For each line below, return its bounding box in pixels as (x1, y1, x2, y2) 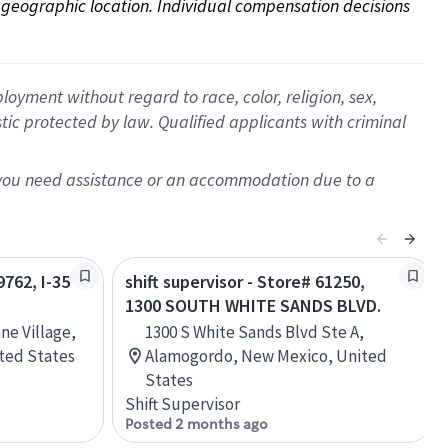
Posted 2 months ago (125, 415, 268, 433)
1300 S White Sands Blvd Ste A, (145, 321, 364, 343)
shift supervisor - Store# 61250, (125, 270, 365, 293)
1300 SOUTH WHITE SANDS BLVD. (125, 294, 381, 317)
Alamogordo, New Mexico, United (145, 345, 387, 367)
